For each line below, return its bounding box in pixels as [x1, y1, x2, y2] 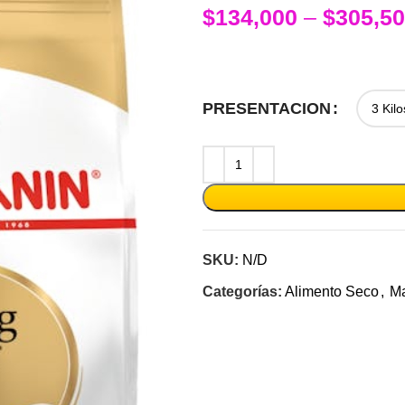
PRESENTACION [202, 99, 331, 118]
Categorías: [202, 284, 282, 299]
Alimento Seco [285, 284, 379, 299]
